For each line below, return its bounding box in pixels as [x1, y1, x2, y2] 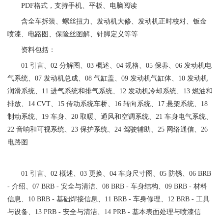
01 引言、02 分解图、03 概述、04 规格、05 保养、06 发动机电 [21, 62, 212, 69]
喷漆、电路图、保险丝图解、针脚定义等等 [7, 30, 138, 38]
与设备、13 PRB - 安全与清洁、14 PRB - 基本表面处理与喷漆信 [7, 208, 201, 216]
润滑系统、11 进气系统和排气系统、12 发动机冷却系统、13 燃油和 [7, 87, 213, 95]
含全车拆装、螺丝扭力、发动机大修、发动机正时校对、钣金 [21, 18, 207, 25]
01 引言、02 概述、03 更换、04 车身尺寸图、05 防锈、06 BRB [21, 170, 211, 177]
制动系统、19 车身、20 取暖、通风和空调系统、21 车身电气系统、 [7, 113, 213, 120]
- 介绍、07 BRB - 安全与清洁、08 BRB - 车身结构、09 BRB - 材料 [7, 183, 207, 190]
